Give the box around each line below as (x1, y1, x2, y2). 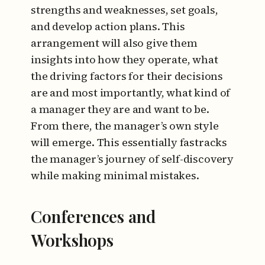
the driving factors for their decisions (31, 69, 223, 83)
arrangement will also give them (31, 35, 198, 50)
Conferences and (31, 205, 156, 227)
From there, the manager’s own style (31, 118, 219, 133)
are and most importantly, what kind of (31, 85, 231, 100)
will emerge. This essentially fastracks (31, 135, 227, 150)
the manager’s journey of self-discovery (31, 151, 234, 166)
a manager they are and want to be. (31, 102, 209, 117)
